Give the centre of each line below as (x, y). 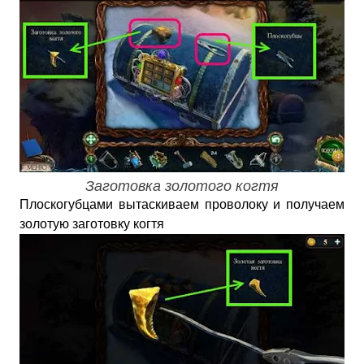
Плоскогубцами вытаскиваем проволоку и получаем (182, 204)
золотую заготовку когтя (92, 224)
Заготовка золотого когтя (182, 186)
